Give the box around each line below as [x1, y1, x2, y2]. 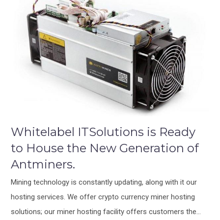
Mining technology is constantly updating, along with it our [11, 177, 197, 187]
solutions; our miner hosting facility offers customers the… [11, 207, 201, 216]
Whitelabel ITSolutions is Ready [11, 124, 196, 139]
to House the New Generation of [11, 140, 199, 155]
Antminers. [11, 157, 76, 171]
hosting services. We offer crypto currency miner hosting [11, 192, 195, 201]
